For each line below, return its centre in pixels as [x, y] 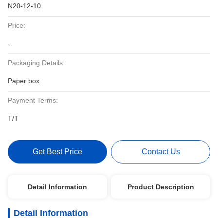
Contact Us [161, 152]
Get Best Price [57, 152]
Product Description [161, 187]
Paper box [24, 81]
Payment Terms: [33, 100]
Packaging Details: [36, 63]
